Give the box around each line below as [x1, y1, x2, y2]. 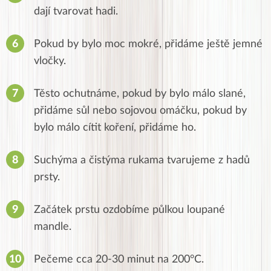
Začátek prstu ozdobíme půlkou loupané [34, 204, 225, 216]
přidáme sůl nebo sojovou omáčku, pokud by [34, 105, 247, 117]
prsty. [34, 172, 60, 183]
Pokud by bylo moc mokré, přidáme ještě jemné [34, 39, 263, 50]
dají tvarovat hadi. [34, 6, 118, 18]
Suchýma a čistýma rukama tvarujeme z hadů [34, 155, 250, 166]
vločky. [34, 56, 66, 67]
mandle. [34, 221, 71, 233]
